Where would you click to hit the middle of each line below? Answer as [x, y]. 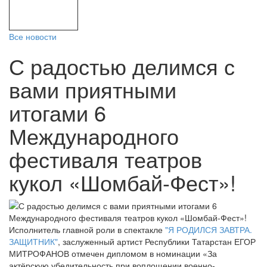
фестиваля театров [105, 159]
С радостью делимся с [122, 66]
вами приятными [93, 89]
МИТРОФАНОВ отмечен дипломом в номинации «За [113, 253]
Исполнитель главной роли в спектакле [87, 229]
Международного [94, 136]
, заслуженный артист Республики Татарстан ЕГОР [157, 241]
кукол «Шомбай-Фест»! [122, 182]
